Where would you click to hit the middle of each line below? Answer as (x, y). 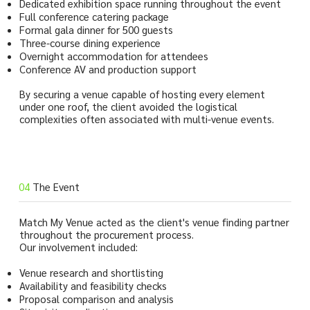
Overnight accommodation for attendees (113, 55)
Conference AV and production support (108, 69)
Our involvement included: (78, 246)
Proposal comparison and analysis (96, 298)
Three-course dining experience (90, 42)
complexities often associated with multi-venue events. (146, 118)
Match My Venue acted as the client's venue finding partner (154, 221)
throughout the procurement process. (106, 234)
